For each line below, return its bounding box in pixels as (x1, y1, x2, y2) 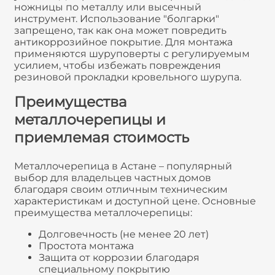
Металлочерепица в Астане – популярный (14, 160, 232, 172)
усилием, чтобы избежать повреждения (14, 60, 221, 72)
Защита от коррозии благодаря (39, 252, 199, 264)
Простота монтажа (39, 240, 134, 252)
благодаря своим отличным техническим (14, 184, 228, 196)
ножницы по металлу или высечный (14, 1, 201, 14)
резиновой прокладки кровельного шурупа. (14, 71, 241, 83)
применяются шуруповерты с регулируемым (14, 48, 250, 60)
